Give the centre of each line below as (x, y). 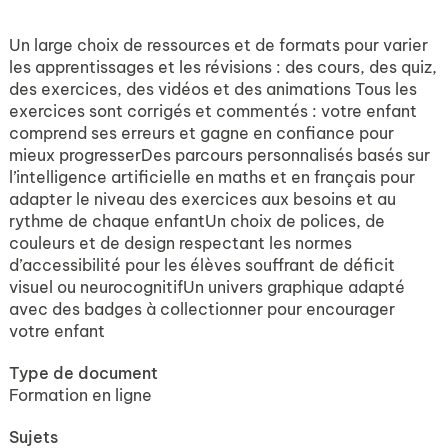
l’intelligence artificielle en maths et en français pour (212, 177)
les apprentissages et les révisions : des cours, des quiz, (223, 67)
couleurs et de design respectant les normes (180, 243)
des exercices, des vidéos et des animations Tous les (213, 89)
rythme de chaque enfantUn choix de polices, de (197, 221)
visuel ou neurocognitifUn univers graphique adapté (207, 287)
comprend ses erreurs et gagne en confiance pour (201, 133)
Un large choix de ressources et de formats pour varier (218, 45)
